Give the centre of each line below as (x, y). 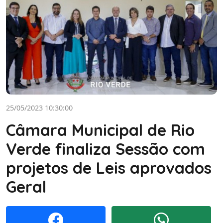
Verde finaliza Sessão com (106, 149)
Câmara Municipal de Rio (100, 130)
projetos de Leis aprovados (109, 167)
